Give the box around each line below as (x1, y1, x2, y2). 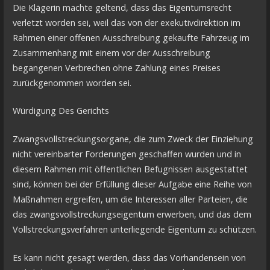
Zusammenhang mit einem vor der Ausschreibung (12, 46, 210, 58)
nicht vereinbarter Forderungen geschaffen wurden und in (12, 148, 241, 160)
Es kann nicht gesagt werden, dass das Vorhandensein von (12, 251, 246, 263)
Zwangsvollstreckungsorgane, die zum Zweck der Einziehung (12, 133, 253, 145)
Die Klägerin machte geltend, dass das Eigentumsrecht (12, 1, 231, 13)
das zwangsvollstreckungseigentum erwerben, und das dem (12, 208, 251, 220)
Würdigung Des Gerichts (12, 105, 109, 117)
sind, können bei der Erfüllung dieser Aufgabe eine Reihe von (12, 178, 252, 190)
